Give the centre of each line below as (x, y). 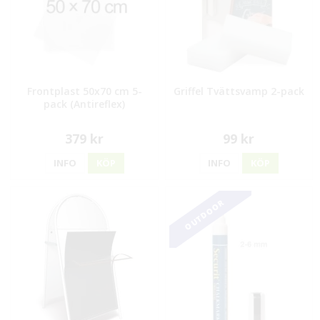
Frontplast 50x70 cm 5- (84, 91)
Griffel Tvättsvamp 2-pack (239, 91)
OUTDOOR (204, 214)
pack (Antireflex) (85, 104)
